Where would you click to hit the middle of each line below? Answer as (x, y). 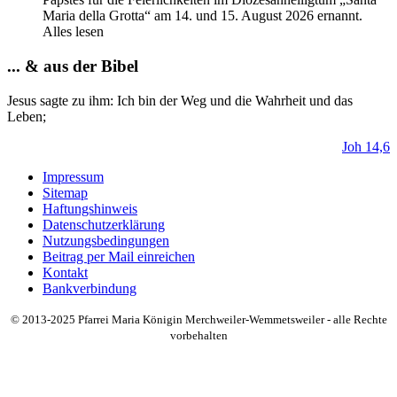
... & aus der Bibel (73, 66)
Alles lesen (77, 32)
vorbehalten (198, 335)
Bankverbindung (90, 288)
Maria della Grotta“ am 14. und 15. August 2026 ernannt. (202, 16)
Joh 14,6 (366, 146)
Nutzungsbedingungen (106, 240)
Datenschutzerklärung (104, 224)
